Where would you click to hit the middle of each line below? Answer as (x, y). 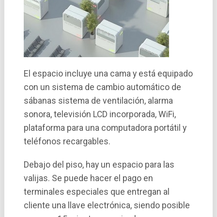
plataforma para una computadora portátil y (105, 128)
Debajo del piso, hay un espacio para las (99, 164)
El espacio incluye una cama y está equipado (108, 73)
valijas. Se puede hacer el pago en (88, 178)
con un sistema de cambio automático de (102, 87)
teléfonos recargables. (67, 141)
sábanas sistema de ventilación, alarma (98, 101)
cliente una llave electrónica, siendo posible (107, 205)
